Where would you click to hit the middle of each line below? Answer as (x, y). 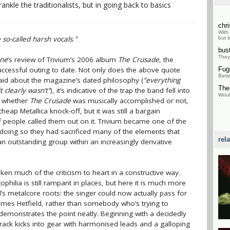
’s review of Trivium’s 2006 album (63, 60)
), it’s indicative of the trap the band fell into (120, 90)
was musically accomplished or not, (130, 101)
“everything (162, 80)
